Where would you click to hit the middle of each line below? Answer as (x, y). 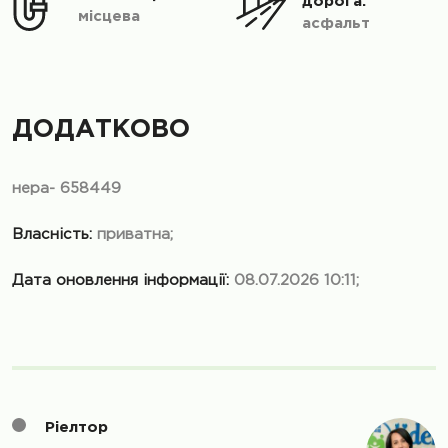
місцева (109, 16)
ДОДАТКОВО (101, 129)
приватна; (135, 234)
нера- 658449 (66, 188)
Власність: (54, 234)
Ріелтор (74, 427)
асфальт (336, 23)
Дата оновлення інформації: (123, 280)
